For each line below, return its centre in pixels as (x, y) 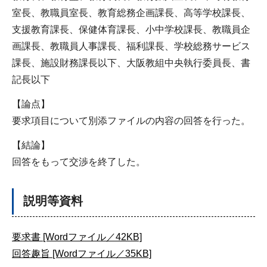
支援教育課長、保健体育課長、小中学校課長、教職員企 (131, 30)
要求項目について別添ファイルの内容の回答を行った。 (131, 121)
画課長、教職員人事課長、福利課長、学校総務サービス (131, 46)
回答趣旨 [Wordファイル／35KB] (82, 253)
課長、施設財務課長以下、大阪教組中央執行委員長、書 (131, 63)
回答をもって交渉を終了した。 (79, 162)
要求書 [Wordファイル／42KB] (77, 237)
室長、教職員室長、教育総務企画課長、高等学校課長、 (131, 13)
